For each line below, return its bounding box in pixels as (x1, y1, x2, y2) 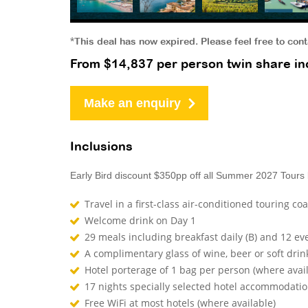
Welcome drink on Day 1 (85, 214, 196, 227)
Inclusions (70, 142, 133, 153)
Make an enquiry (84, 96, 181, 110)
